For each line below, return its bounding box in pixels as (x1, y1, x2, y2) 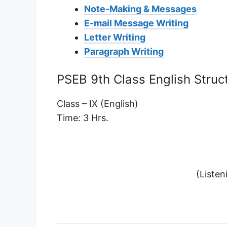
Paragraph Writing (84, 46, 164, 57)
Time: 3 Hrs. (57, 112, 108, 123)
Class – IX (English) (57, 98, 138, 109)
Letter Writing (84, 31, 145, 43)
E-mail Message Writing (84, 17, 188, 28)
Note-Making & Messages (84, 3, 197, 14)
